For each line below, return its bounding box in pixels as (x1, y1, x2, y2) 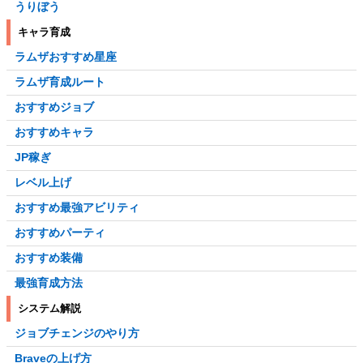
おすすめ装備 (15, 251, 83, 265)
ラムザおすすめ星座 (15, 50, 117, 64)
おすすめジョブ (15, 100, 94, 114)
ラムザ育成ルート (15, 75, 105, 89)
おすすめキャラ (15, 126, 94, 139)
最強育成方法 (15, 276, 83, 290)
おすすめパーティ (15, 226, 105, 240)
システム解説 (18, 302, 81, 315)
